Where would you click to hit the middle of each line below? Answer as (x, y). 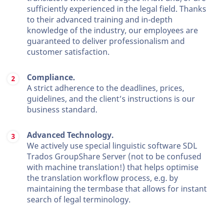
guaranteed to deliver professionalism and (106, 41)
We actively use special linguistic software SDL (112, 146)
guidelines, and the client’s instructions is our (111, 99)
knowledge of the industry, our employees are (112, 31)
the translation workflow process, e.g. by (102, 178)
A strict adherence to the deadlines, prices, (106, 88)
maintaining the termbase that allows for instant (117, 189)
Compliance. (51, 77)
